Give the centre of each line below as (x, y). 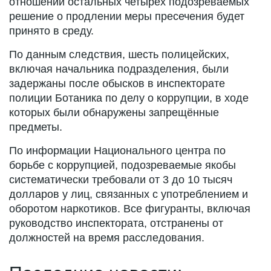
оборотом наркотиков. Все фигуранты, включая (130, 208)
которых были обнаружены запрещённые (114, 112)
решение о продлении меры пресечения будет (127, 16)
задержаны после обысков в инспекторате (117, 83)
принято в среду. (51, 31)
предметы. (36, 127)
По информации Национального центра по (117, 150)
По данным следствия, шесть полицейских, (119, 54)
